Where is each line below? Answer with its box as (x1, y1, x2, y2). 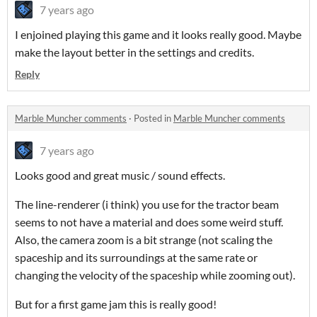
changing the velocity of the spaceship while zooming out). (15, 268, 295, 282)
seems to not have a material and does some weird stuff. (15, 215, 283, 229)
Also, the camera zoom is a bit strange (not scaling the (15, 233, 272, 247)
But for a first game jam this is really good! (15, 297, 217, 311)
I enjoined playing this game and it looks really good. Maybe (15, 28, 301, 42)
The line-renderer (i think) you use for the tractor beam (15, 197, 279, 212)
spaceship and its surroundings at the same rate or (15, 250, 258, 265)
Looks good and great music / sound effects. (15, 168, 225, 183)
